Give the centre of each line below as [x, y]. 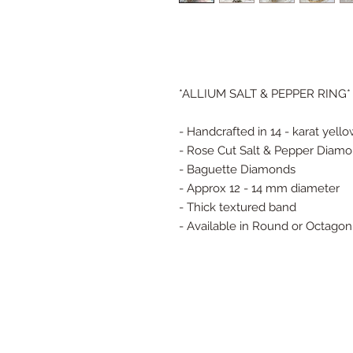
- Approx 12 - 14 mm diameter [259, 188]
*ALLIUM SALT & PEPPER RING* [265, 93]
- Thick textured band [238, 207]
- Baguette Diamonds [237, 169]
